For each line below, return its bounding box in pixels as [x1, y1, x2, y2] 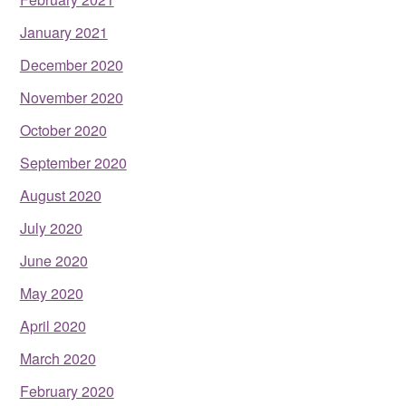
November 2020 [19, 86, 123, 108]
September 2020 [19, 151, 127, 173]
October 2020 [19, 119, 107, 140]
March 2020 [19, 347, 96, 369]
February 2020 [19, 380, 114, 401]
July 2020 [19, 217, 82, 238]
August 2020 [19, 184, 101, 206]
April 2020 [19, 314, 86, 336]
